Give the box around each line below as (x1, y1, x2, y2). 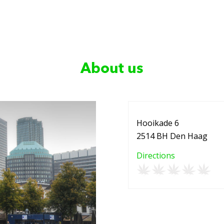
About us (80, 62, 143, 76)
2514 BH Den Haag (136, 130, 207, 141)
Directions (136, 150, 175, 161)
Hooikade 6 (136, 117, 179, 128)
